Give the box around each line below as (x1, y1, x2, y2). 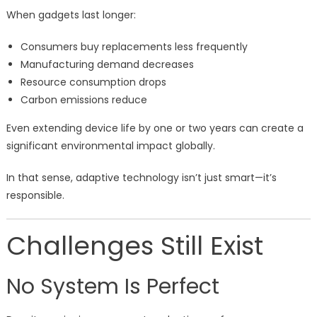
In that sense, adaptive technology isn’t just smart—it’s (6, 171, 277, 185)
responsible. (6, 188, 64, 203)
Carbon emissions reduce (20, 93, 147, 108)
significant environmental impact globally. (6, 139, 215, 154)
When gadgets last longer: (6, 8, 136, 23)
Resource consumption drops (20, 75, 166, 90)
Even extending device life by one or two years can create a (6, 121, 304, 136)
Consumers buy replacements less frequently (20, 40, 248, 54)
